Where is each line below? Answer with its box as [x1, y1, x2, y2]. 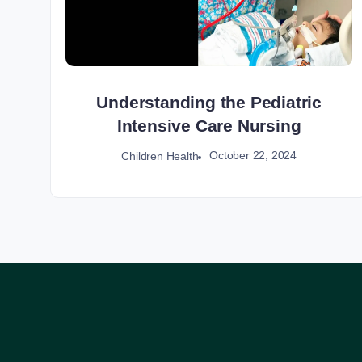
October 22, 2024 [209, 149, 297, 162]
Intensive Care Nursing [116, 116, 301, 136]
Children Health [121, 149, 199, 162]
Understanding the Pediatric [96, 93, 322, 112]
